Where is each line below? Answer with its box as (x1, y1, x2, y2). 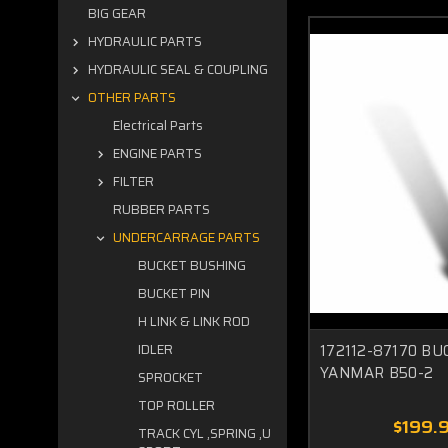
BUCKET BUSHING (138, 255, 246, 276)
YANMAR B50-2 (320, 360, 433, 385)
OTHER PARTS (88, 87, 176, 108)
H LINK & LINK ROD (138, 311, 250, 332)
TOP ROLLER (138, 395, 215, 416)
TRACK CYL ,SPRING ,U (138, 423, 271, 444)
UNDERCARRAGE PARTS (113, 227, 260, 248)
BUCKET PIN (138, 283, 210, 304)
